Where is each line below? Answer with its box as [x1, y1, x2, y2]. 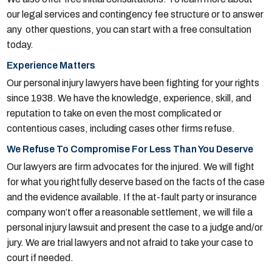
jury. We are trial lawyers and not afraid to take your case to [7, 237, 254, 248]
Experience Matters [7, 60, 96, 71]
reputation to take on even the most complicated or [7, 108, 222, 119]
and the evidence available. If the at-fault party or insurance [7, 192, 257, 203]
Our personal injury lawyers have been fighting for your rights [7, 78, 260, 89]
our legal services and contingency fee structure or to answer [7, 9, 264, 20]
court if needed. [7, 253, 74, 263]
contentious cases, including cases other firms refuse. [7, 123, 236, 134]
